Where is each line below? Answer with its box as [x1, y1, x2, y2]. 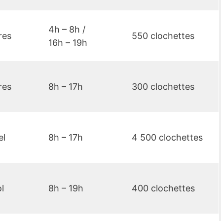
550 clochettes [132, 31, 194, 41]
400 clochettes [132, 183, 195, 194]
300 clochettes [132, 81, 194, 92]
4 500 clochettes [132, 132, 203, 143]
